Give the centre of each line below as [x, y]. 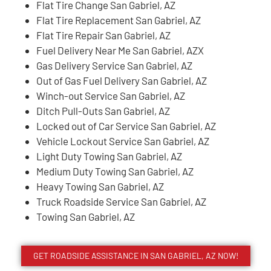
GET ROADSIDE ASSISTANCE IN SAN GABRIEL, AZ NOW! [135, 256]
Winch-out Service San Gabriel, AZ [111, 96]
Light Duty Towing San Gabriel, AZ [109, 156]
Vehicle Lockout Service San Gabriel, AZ [123, 141]
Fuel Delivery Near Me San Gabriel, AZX [120, 51]
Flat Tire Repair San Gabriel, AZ [103, 35]
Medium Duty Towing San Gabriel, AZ [115, 171]
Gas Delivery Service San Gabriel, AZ [114, 66]
